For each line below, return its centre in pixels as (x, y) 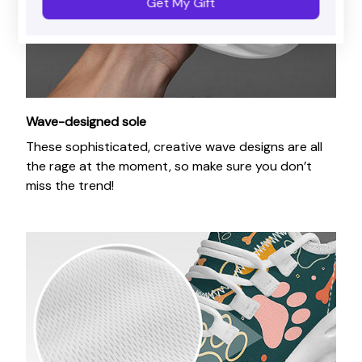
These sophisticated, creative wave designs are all (174, 146)
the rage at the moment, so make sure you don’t (169, 166)
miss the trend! (70, 185)
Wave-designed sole (86, 122)
